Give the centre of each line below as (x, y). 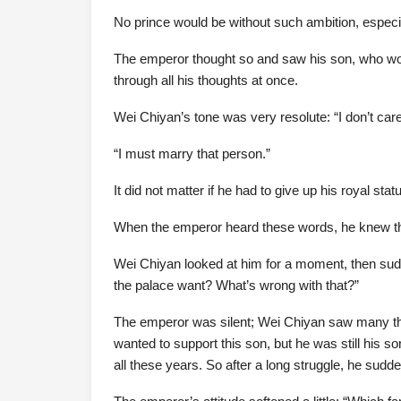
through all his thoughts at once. (206, 80)
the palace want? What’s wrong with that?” (236, 285)
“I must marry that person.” (192, 154)
